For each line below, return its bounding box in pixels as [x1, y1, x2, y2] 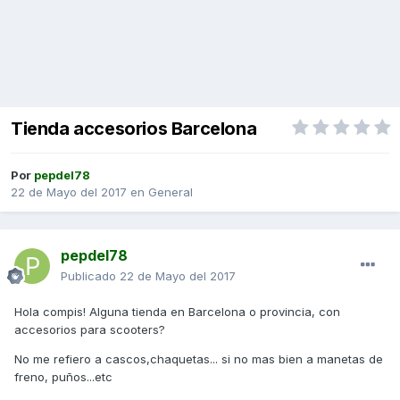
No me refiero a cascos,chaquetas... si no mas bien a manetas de [14, 352, 383, 367]
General [148, 185, 193, 200]
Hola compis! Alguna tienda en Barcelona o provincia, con [14, 304, 340, 320]
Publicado [61, 269, 120, 284]
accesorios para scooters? [14, 322, 165, 337]
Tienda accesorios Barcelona [11, 118, 257, 140]
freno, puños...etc [14, 370, 112, 385]
